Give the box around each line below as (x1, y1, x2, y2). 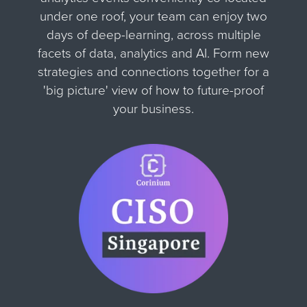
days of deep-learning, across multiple (46, 27, 261, 42)
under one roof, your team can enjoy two (40, 8, 267, 24)
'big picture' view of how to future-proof (43, 82, 264, 98)
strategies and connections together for (38, 64, 262, 79)
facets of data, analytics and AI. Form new (38, 45, 269, 61)
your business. (113, 101, 194, 116)
